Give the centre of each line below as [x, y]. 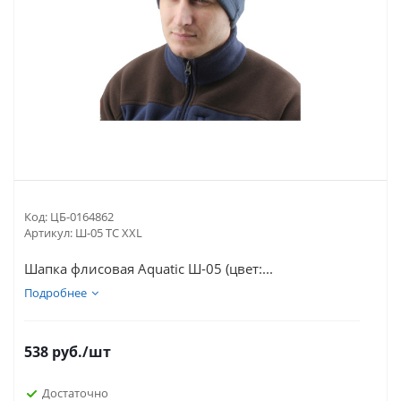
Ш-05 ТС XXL [109, 233]
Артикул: [48, 233]
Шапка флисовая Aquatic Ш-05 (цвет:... [149, 269]
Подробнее [55, 293]
